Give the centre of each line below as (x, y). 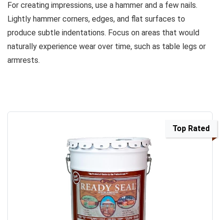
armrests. (24, 60)
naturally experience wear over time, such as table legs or (107, 47)
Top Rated (191, 129)
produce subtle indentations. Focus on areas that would (103, 33)
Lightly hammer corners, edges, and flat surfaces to (96, 19)
